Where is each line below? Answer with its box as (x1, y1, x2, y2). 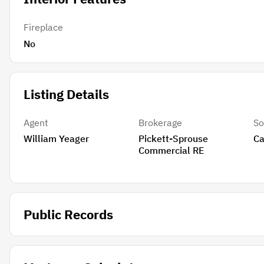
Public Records (23, 205, 113, 223)
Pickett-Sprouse (138, 133, 208, 145)
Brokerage (138, 116, 182, 128)
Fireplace (23, 21, 63, 34)
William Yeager (23, 133, 89, 145)
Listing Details (23, 85, 109, 103)
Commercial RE (138, 144, 204, 157)
